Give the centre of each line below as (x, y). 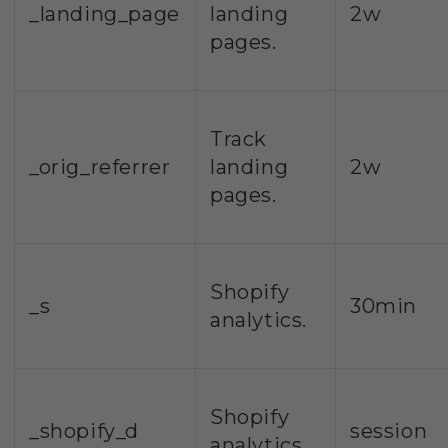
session (389, 430)
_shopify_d (84, 430)
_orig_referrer (100, 166)
